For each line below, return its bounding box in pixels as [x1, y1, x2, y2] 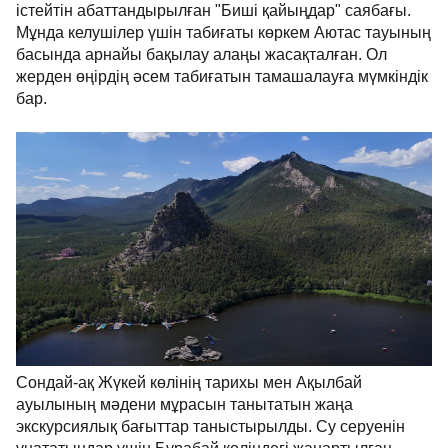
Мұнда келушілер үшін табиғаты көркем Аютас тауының [16, 24, 431, 42]
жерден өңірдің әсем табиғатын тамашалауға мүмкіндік [16, 68, 428, 86]
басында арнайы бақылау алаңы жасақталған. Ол [16, 46, 387, 64]
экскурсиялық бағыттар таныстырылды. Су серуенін [16, 418, 405, 436]
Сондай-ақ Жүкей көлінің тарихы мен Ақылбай [16, 374, 362, 392]
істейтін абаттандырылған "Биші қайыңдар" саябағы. [16, 2, 411, 20]
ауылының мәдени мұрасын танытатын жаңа [16, 396, 353, 414]
